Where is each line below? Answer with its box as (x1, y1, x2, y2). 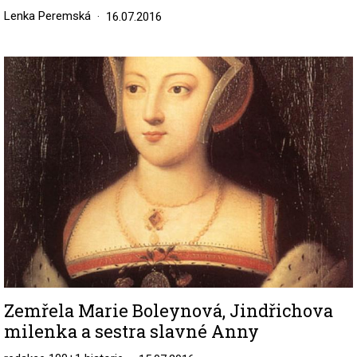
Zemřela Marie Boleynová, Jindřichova (4, 298, 333, 322)
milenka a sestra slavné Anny (4, 319, 259, 343)
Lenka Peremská (4, 9, 91, 24)
